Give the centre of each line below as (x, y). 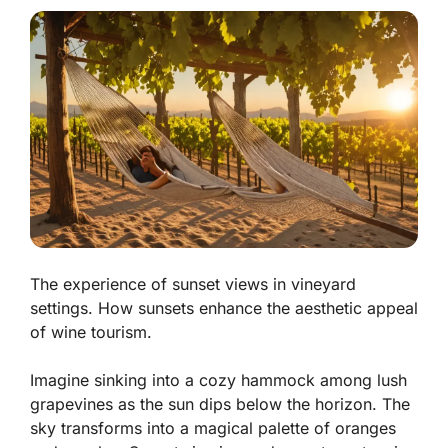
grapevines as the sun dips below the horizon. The (220, 404)
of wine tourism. (91, 332)
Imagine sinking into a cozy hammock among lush (218, 380)
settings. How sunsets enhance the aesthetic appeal (224, 308)
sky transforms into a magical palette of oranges (213, 428)
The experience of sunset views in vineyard (193, 284)
